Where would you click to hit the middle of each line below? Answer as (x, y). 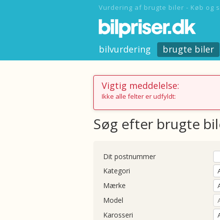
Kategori (117, 171)
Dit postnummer (129, 156)
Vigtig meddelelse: (140, 85)
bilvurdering (125, 49)
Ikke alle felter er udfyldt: (139, 96)
